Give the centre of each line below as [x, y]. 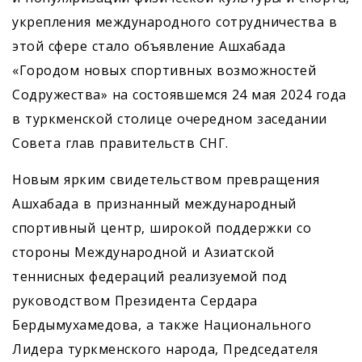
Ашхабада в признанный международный [154, 204]
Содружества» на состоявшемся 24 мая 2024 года [179, 95]
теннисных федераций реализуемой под [150, 277]
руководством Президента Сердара [135, 301]
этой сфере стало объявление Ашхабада [149, 46]
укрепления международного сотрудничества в [175, 22]
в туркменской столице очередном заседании [170, 119]
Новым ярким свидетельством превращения [166, 180]
